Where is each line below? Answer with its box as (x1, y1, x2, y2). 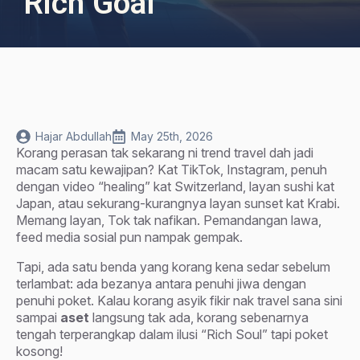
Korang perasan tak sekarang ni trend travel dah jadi (16, 145, 313, 161)
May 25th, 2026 (131, 129, 213, 143)
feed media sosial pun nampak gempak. (16, 229, 243, 245)
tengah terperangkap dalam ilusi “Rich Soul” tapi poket (16, 326, 328, 342)
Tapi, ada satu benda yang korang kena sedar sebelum (16, 259, 330, 275)
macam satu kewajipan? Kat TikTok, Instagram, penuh (16, 162, 327, 178)
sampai (16, 309, 60, 325)
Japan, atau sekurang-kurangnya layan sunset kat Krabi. (16, 195, 340, 211)
